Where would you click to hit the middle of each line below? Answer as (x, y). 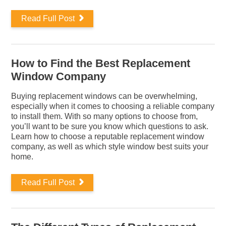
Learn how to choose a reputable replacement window (108, 136)
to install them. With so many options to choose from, (105, 116)
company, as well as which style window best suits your (110, 147)
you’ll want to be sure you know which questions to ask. (110, 126)
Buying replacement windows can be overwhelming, (104, 96)
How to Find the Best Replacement (101, 63)
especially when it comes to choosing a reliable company (113, 106)
